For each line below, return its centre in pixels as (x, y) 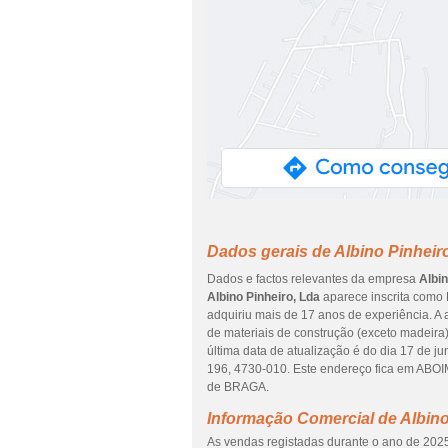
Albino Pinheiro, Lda (263, 297)
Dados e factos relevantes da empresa (313, 279)
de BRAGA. (238, 387)
